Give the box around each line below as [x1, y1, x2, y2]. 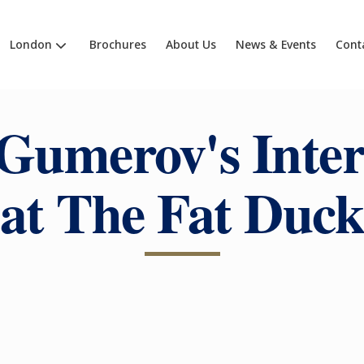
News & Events [235, 37, 316, 52]
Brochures [89, 37, 146, 52]
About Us [165, 37, 216, 52]
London [9, 37, 52, 52]
